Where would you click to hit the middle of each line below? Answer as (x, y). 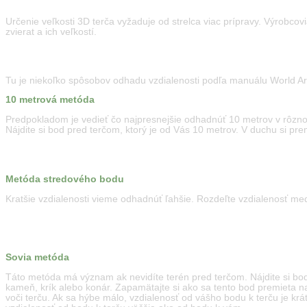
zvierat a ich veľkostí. (52, 32)
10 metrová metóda (50, 100)
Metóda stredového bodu (65, 179)
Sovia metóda (37, 258)
